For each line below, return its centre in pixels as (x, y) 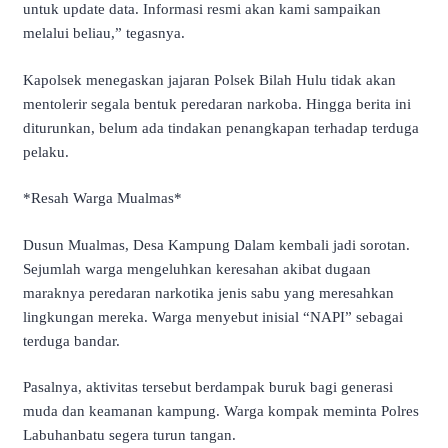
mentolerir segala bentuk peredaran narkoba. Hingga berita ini (217, 103)
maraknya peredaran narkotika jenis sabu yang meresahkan (208, 292)
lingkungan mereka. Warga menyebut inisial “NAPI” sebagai (213, 316)
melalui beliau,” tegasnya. (104, 33)
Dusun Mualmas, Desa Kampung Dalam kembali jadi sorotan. (216, 244)
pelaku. (46, 151)
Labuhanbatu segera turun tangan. (129, 435)
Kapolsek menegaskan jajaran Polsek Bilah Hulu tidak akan (209, 79)
